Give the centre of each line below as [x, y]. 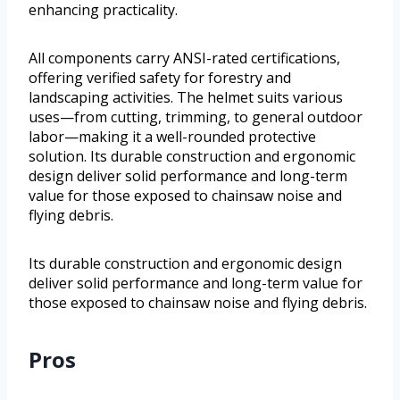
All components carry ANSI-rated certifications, [184, 58]
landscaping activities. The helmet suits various [186, 97]
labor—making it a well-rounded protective [172, 136]
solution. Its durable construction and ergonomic [192, 156]
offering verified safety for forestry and [160, 77]
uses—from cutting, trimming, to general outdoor [196, 117]
